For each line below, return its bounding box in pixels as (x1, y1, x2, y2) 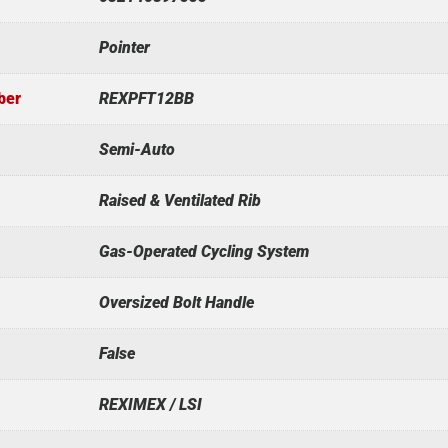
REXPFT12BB (98, 88, 194, 108)
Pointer (98, 37, 150, 57)
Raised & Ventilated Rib (98, 190, 261, 210)
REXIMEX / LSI (98, 394, 202, 414)
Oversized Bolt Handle (98, 292, 254, 312)
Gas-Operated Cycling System (98, 241, 309, 261)
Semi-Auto (98, 139, 175, 159)
